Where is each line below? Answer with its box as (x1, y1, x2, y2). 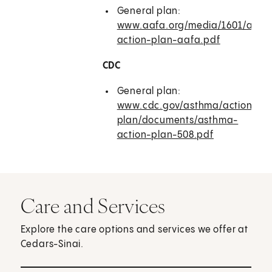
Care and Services (20, 193, 166, 219)
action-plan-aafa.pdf (117, 35, 220, 46)
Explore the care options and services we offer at (20, 225, 248, 236)
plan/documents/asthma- (117, 115, 239, 126)
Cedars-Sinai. (20, 239, 84, 250)
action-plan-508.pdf (117, 130, 214, 141)
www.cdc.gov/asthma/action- (117, 101, 257, 112)
